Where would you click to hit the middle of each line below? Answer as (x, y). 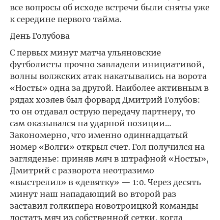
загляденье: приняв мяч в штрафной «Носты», (109, 159)
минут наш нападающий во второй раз (93, 194)
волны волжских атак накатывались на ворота (108, 76)
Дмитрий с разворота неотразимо (82, 170)
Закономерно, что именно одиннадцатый (99, 135)
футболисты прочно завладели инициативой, (107, 64)
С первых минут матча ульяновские (85, 53)
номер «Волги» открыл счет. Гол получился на (107, 147)
